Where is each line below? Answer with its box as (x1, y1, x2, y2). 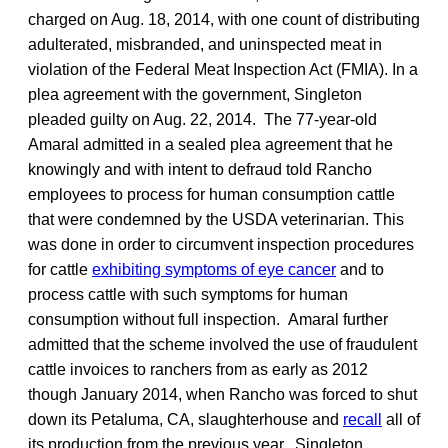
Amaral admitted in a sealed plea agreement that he (28, 135, 393, 153)
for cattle (28, 260, 92, 278)
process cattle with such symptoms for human (28, 285, 348, 303)
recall (343, 410, 382, 428)
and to (336, 260, 384, 278)
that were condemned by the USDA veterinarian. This (28, 210, 404, 228)
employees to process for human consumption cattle (28, 185, 395, 203)
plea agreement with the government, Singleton (28, 85, 362, 103)
